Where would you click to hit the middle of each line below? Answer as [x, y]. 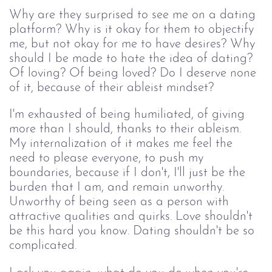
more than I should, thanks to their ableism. [127, 129]
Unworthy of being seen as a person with [121, 202]
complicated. [45, 246]
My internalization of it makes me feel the [123, 144]
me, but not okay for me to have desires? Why [134, 44]
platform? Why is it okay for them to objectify [133, 29]
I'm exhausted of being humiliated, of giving [129, 115]
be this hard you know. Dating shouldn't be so [134, 231]
